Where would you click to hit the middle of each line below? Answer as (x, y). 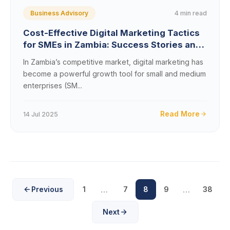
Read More (180, 114)
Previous (47, 189)
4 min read (191, 13)
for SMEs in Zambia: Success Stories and (112, 45)
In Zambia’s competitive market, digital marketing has (113, 62)
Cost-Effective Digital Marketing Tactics (111, 33)
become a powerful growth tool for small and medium (114, 74)
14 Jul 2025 (41, 114)
